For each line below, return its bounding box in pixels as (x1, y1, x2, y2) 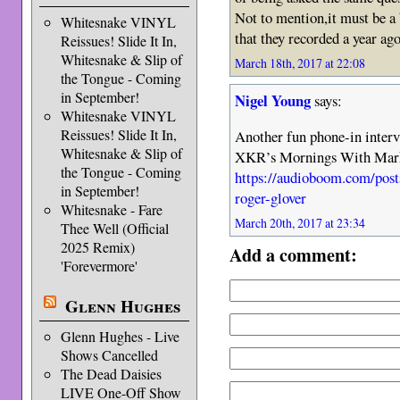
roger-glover (235, 187, 307, 209)
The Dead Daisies (60, 364, 162, 383)
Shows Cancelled (60, 346, 158, 364)
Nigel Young (235, 88, 312, 112)
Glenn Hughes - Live (60, 327, 179, 346)
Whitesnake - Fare (60, 200, 162, 219)
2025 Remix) (60, 237, 135, 256)
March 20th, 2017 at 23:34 (235, 214, 366, 232)
